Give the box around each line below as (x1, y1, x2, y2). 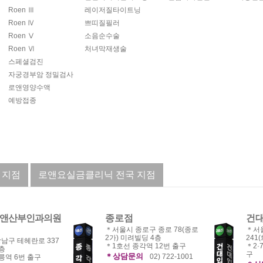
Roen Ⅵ (8, 45, 35, 53)
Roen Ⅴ (8, 32, 35, 40)
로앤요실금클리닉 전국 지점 (38, 170, 156, 180)
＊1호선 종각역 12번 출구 (105, 242, 186, 250)
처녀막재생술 (85, 45, 127, 53)
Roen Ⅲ (8, 6, 35, 14)
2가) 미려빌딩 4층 (105, 234, 161, 242)
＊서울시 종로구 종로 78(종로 (105, 225, 198, 234)
